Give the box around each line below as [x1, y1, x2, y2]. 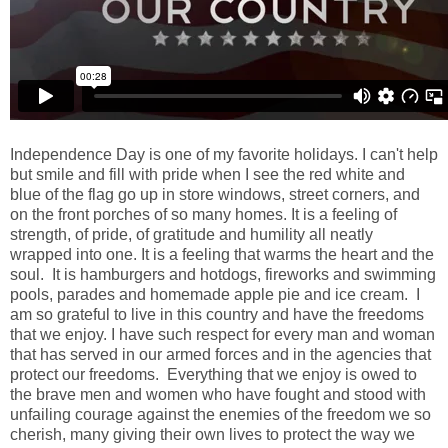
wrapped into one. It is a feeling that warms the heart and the [10, 245, 434, 263]
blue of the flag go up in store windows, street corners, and [10, 185, 420, 203]
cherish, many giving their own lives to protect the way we [10, 425, 415, 443]
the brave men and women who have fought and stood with [10, 385, 426, 403]
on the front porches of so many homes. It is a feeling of [10, 205, 397, 223]
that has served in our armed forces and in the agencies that [10, 345, 431, 363]
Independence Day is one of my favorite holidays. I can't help [10, 145, 438, 163]
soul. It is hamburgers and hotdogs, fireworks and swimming [10, 265, 436, 283]
